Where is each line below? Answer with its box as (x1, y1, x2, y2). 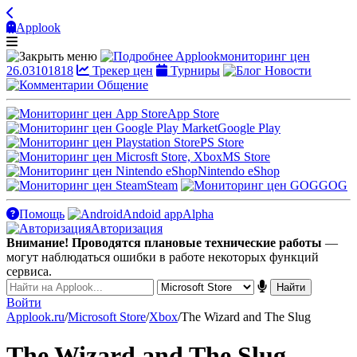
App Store (167, 107, 219, 120)
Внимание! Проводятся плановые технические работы (6, 236, 322, 249)
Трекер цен (92, 64, 153, 77)
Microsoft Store (68, 310, 146, 324)
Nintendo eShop (198, 164, 280, 178)
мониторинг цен (220, 49, 310, 63)
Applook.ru (6, 310, 65, 324)
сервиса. (6, 265, 52, 278)
